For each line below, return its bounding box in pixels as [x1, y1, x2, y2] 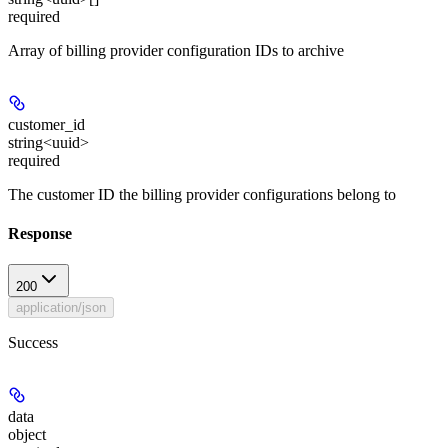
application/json [16, 300, 106, 316]
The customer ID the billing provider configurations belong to [8, 185, 396, 203]
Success [8, 334, 58, 352]
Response [8, 224, 72, 242]
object [8, 426, 46, 444]
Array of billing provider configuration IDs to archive [8, 41, 344, 59]
